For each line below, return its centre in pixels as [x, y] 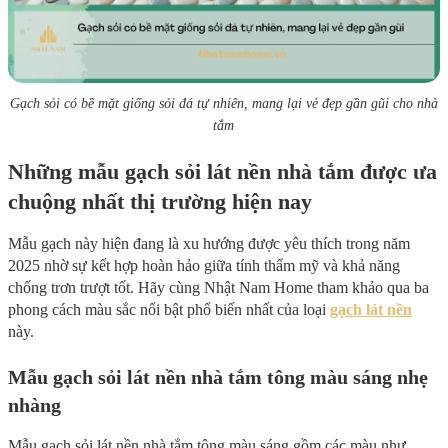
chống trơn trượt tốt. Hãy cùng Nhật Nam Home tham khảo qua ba [218, 288]
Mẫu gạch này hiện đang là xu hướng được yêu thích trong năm [209, 244]
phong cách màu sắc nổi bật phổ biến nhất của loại [169, 310]
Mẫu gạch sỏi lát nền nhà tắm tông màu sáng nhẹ [218, 377]
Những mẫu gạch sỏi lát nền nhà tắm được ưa [222, 172]
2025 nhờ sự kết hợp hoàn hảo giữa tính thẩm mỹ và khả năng [204, 266]
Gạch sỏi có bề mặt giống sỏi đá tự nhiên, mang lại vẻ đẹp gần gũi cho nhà [224, 104]
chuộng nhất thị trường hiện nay [160, 202]
